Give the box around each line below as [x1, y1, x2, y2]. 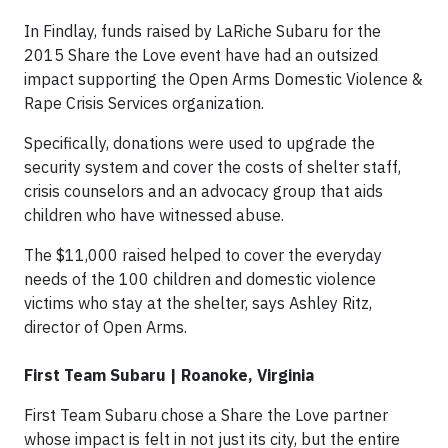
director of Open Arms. [24, 316, 187, 337]
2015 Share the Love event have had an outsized [24, 44, 378, 65]
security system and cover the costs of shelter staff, [24, 156, 401, 177]
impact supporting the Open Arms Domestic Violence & [24, 68, 423, 89]
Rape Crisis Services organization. [24, 92, 268, 113]
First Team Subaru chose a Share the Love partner [24, 404, 388, 425]
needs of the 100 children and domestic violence [24, 268, 376, 289]
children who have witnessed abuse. [24, 204, 284, 225]
